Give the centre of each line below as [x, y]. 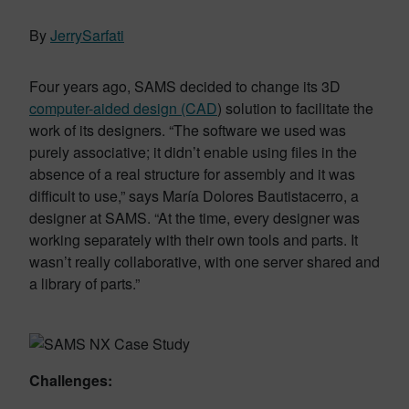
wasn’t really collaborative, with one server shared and [204, 262]
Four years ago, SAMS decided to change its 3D [185, 86]
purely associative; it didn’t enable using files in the [193, 152]
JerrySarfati [87, 35]
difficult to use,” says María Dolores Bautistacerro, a [194, 196]
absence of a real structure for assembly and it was [192, 174]
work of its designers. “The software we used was [188, 130]
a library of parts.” [84, 283]
